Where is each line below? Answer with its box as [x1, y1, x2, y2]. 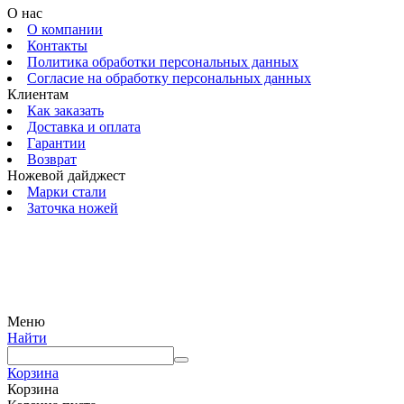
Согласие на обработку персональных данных [27, 70, 311, 87]
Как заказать [27, 103, 104, 119]
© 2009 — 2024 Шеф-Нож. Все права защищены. [7, 298, 335, 314]
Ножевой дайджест [7, 168, 125, 184]
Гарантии [27, 135, 86, 151]
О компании [27, 22, 103, 38]
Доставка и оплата [27, 119, 141, 135]
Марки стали [27, 184, 106, 200]
